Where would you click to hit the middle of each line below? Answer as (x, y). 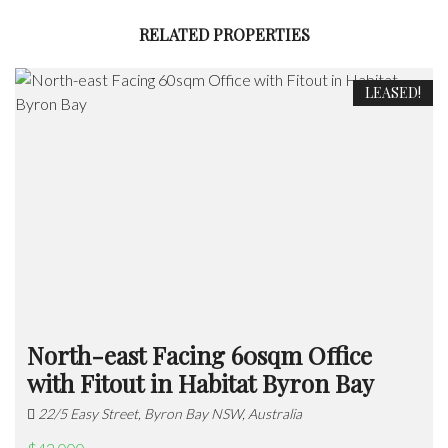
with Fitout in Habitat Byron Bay (200, 383)
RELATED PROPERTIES (224, 35)
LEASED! (393, 93)
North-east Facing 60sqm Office (199, 355)
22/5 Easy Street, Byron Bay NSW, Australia (168, 414)
